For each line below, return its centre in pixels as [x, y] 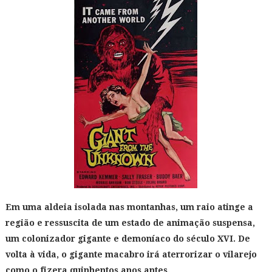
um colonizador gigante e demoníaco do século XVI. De [127, 239]
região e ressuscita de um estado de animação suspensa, [130, 223]
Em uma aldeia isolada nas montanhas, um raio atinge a [129, 207]
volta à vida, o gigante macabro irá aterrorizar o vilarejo [131, 254]
